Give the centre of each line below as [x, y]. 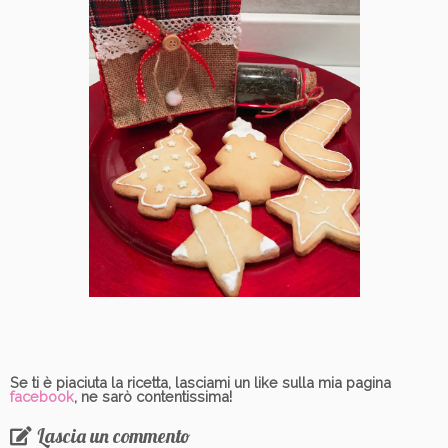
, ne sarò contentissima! [153, 397]
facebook [42, 397]
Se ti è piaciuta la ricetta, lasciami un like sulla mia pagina [200, 383]
